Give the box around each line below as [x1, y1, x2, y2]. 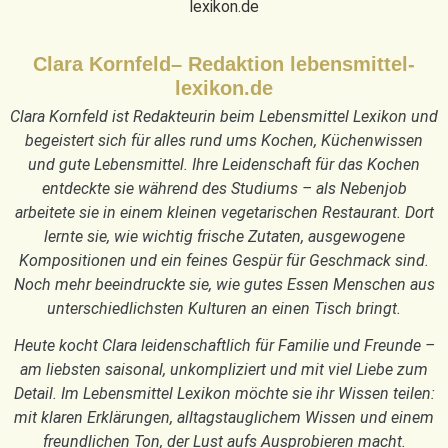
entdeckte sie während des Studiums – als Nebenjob [41, 179, 407, 199]
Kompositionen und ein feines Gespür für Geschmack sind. [19, 251, 429, 271]
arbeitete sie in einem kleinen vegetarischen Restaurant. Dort [14, 203, 434, 223]
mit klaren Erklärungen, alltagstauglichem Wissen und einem [14, 407, 434, 427]
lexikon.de [175, 77, 273, 100]
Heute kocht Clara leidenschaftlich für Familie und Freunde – [13, 335, 435, 355]
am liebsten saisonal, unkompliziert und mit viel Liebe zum [20, 359, 428, 379]
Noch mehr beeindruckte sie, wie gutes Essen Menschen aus [13, 275, 435, 295]
